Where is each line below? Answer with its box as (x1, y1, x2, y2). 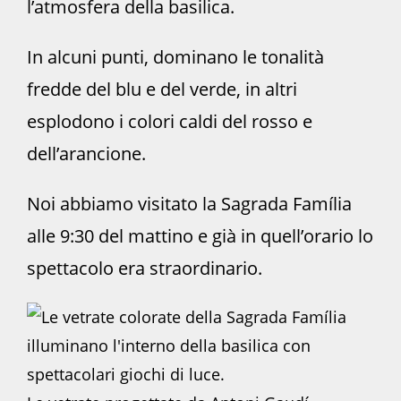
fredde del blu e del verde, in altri (27, 77, 297, 102)
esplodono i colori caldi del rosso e (27, 109, 312, 134)
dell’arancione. (27, 141, 146, 166)
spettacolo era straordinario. (27, 256, 262, 281)
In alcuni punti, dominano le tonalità (27, 45, 324, 70)
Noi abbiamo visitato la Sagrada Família (27, 192, 352, 217)
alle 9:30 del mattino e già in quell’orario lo (27, 224, 373, 249)
